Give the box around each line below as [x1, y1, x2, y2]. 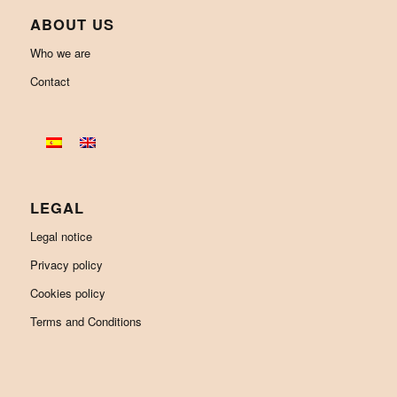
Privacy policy [29, 256, 103, 274]
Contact [29, 73, 70, 90]
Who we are [29, 44, 90, 62]
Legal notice [29, 228, 92, 245]
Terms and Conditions [29, 313, 142, 331]
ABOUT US [29, 13, 114, 35]
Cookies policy [29, 284, 105, 302]
